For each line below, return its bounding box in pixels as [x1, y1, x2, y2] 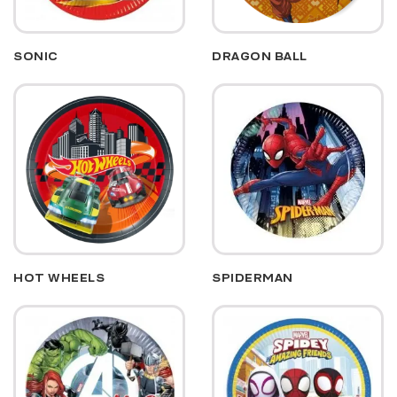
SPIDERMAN [212, 270, 293, 284]
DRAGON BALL [212, 49, 307, 63]
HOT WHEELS [13, 270, 105, 284]
